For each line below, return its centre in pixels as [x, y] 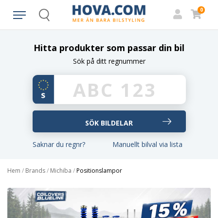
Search [53, 19]
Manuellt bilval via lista [147, 144]
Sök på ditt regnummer [109, 61]
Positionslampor [99, 171]
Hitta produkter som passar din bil [109, 48]
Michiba [61, 171]
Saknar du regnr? [59, 144]
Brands [35, 171]
